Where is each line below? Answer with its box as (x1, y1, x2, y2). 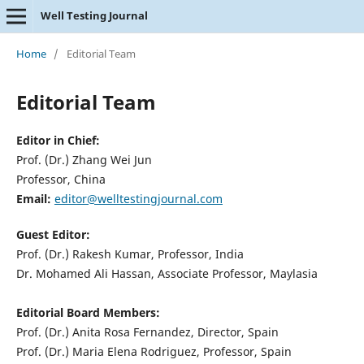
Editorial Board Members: (15, 304, 160, 320)
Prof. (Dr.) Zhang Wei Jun (15, 151, 152, 167)
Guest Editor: (15, 226, 93, 242)
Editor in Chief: (15, 132, 100, 148)
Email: (15, 190, 51, 206)
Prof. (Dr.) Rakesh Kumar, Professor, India (15, 245, 244, 262)
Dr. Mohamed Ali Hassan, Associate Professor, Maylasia (15, 265, 318, 281)
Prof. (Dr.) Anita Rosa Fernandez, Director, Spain (15, 323, 279, 340)
